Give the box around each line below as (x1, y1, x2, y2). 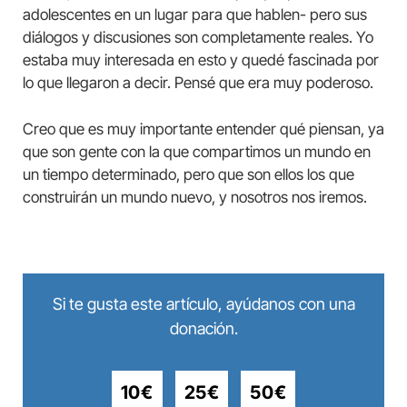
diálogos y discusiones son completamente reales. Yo (23, 27, 373, 46)
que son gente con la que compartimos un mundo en (23, 142, 371, 161)
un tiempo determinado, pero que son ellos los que (23, 164, 354, 184)
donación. (169, 319, 238, 338)
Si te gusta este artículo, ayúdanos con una (52, 294, 355, 313)
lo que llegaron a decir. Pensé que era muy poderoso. (23, 73, 373, 92)
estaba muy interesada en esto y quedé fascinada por (23, 50, 379, 69)
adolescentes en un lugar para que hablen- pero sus (23, 5, 367, 24)
